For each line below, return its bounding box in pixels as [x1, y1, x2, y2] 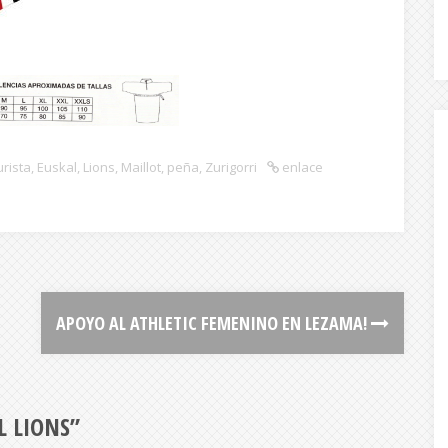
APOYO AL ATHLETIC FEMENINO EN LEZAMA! [56, 311, 371, 335]
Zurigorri [205, 158, 257, 176]
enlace [279, 158, 323, 176]
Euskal [37, 158, 77, 176]
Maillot [121, 158, 161, 176]
